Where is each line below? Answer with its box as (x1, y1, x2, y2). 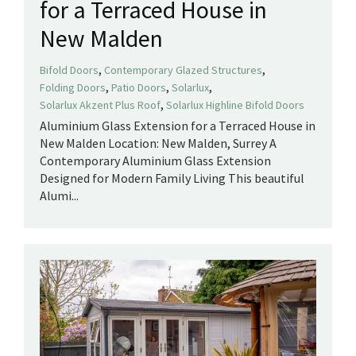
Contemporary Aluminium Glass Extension (40, 152, 271, 168)
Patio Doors (111, 79, 166, 95)
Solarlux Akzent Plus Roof (40, 97, 161, 112)
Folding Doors (40, 79, 106, 95)
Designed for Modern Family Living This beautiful (40, 169, 304, 186)
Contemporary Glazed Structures (104, 62, 262, 77)
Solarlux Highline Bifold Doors (166, 97, 304, 112)
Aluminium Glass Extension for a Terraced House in (40, 117, 315, 133)
